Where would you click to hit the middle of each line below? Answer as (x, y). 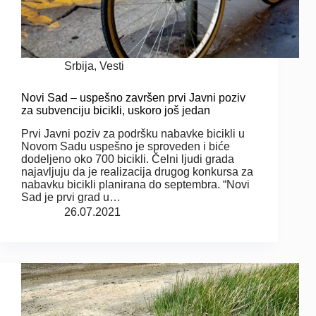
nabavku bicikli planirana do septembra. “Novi (135, 184)
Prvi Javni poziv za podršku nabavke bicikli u (133, 133)
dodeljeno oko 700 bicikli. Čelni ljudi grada (128, 159)
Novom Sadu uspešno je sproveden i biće (126, 146)
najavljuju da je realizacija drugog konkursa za (137, 171)
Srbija (79, 66)
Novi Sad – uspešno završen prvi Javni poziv (133, 98)
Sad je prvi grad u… (71, 197)
